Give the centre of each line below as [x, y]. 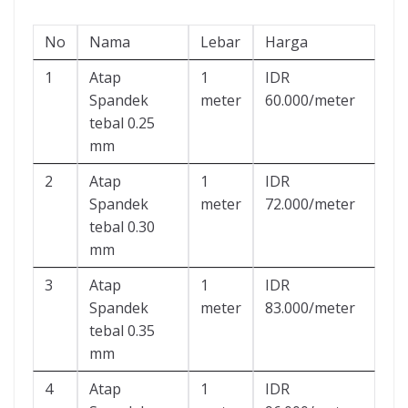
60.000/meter [310, 101]
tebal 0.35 [122, 331]
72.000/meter [310, 204]
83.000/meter [310, 308]
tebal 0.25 [122, 123]
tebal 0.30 [122, 227]
